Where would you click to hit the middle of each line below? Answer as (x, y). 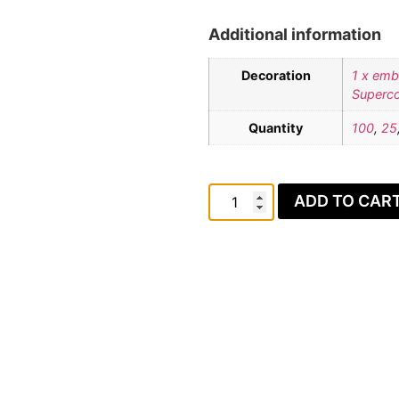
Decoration (276, 75)
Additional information (295, 34)
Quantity (276, 127)
